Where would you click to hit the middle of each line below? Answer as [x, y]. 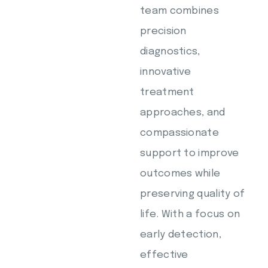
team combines [179, 11]
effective [164, 255]
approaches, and [183, 113]
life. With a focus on [190, 214]
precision [163, 31]
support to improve [190, 153]
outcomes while [180, 174]
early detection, [181, 235]
